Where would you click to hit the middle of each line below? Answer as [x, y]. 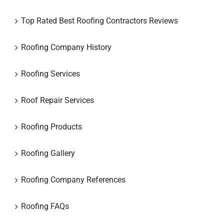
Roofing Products [51, 126]
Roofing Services [50, 73]
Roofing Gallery [48, 153]
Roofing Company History [66, 47]
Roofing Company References [73, 179]
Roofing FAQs [45, 206]
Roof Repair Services [57, 100]
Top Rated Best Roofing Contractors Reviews [99, 20]
